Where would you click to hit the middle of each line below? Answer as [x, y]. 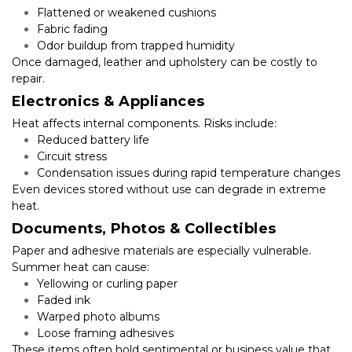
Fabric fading [72, 29]
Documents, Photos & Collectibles [144, 228]
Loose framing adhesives [105, 333]
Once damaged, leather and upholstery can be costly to [165, 62]
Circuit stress [72, 156]
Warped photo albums [98, 316]
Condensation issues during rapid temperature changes [189, 172]
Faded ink [64, 300]
